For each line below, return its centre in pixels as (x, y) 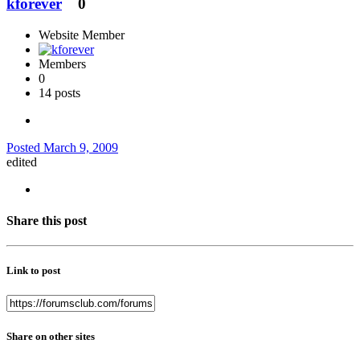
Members (62, 63)
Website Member (82, 35)
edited (22, 162)
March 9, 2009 (81, 147)
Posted (25, 147)
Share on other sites (51, 336)
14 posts (59, 92)
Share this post (47, 220)
